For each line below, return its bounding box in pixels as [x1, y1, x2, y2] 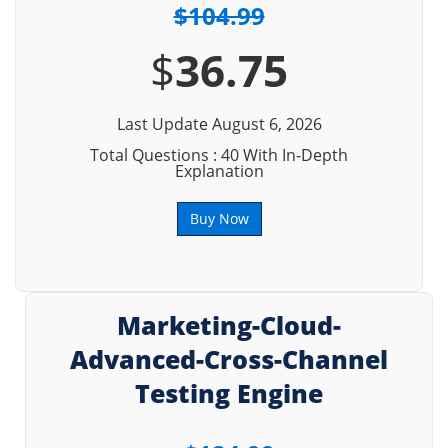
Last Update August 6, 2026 [116, 113, 322, 135]
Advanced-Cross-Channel [70, 342, 388, 376]
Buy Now [189, 209, 249, 228]
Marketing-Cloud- [117, 308, 341, 342]
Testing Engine [135, 376, 323, 410]
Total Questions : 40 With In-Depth [90, 144, 348, 166]
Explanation [174, 160, 264, 182]
